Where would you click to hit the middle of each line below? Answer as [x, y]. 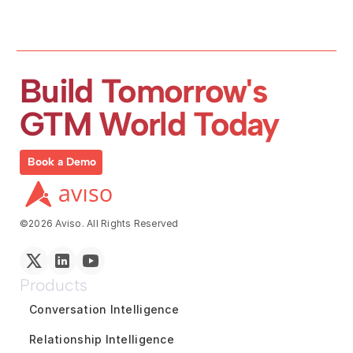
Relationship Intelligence [102, 339]
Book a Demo [62, 162]
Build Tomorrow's [144, 91]
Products [54, 284]
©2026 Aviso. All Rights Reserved [99, 223]
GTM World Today [149, 124]
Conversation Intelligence [104, 309]
